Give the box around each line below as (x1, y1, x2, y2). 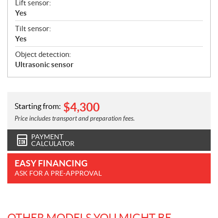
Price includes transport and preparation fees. (15, 114, 135, 123)
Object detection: (15, 50, 71, 58)
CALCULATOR (31, 139, 74, 147)
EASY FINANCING (15, 158, 88, 168)
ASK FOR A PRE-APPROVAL (15, 169, 102, 177)
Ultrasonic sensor (15, 60, 73, 69)
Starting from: (15, 102, 61, 110)
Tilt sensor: (15, 24, 51, 33)
